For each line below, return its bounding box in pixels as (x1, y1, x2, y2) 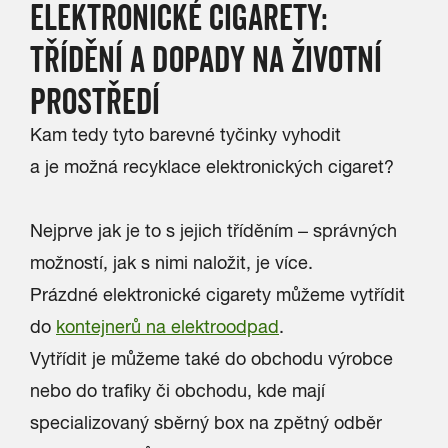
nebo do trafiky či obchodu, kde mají (30, 380, 325, 401)
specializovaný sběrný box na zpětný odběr (30, 412, 382, 433)
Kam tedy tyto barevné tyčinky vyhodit (30, 124, 341, 145)
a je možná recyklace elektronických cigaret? (30, 156, 394, 177)
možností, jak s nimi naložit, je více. (30, 252, 313, 273)
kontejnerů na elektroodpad (56, 316, 279, 337)
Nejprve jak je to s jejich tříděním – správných (30, 220, 397, 241)
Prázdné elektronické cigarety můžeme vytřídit (30, 284, 405, 305)
